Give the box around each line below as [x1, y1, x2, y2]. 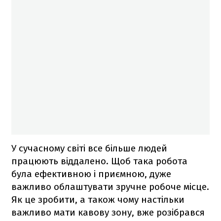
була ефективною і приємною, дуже [11, 168, 171, 180]
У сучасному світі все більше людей [11, 142, 167, 154]
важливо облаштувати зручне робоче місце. [11, 181, 209, 192]
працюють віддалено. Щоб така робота [11, 155, 187, 167]
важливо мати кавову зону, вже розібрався [11, 206, 205, 218]
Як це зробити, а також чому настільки [11, 193, 184, 205]
